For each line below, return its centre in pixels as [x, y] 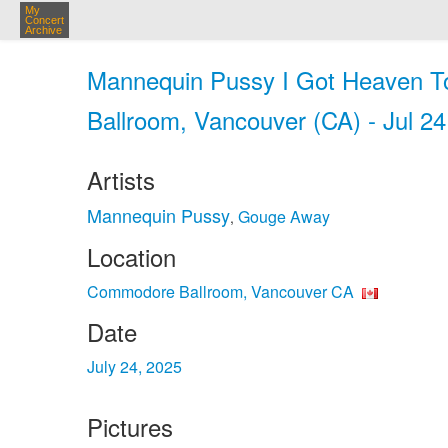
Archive [43, 30]
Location [131, 256]
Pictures [130, 426]
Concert [44, 20]
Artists [121, 179]
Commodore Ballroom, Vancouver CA [220, 291]
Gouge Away [284, 216]
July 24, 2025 [134, 366]
